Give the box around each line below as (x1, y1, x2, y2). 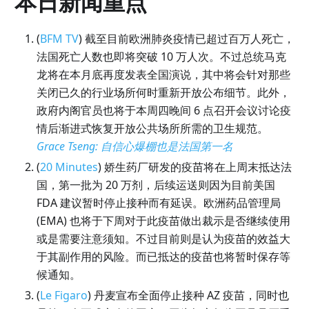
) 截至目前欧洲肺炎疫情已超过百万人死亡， (78, 30, 295, 46)
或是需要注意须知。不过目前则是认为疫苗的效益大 (36, 230, 290, 246)
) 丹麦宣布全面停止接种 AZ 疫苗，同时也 (87, 287, 289, 303)
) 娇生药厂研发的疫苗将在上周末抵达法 (97, 159, 292, 175)
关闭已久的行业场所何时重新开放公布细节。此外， (36, 84, 290, 100)
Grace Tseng (36, 138, 95, 154)
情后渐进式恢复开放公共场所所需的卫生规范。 (36, 120, 268, 136)
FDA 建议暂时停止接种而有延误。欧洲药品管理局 (36, 195, 281, 210)
